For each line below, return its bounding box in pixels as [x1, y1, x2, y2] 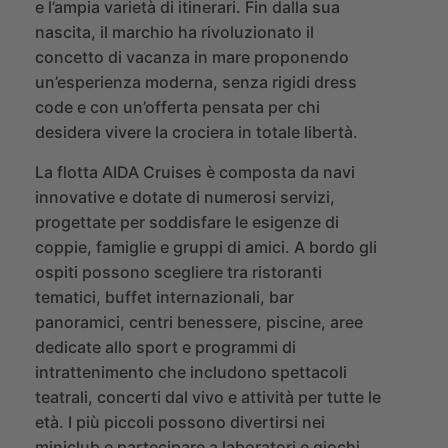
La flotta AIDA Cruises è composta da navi [35, 162, 355, 183]
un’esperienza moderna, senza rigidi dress [35, 72, 357, 93]
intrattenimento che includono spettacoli [35, 362, 347, 383]
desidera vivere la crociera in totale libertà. [35, 122, 358, 143]
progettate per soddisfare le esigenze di [35, 212, 339, 233]
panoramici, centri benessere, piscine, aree [35, 312, 363, 333]
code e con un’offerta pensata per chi [35, 97, 320, 118]
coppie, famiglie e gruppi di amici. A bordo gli [35, 237, 377, 258]
